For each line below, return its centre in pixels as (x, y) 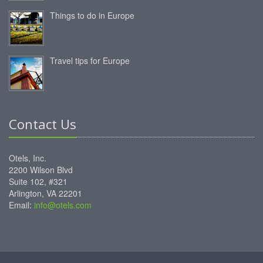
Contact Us (43, 124)
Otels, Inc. (28, 158)
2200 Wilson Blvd (41, 170)
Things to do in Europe (92, 16)
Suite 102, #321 (38, 182)
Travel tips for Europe (90, 61)
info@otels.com (63, 205)
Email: (21, 205)
